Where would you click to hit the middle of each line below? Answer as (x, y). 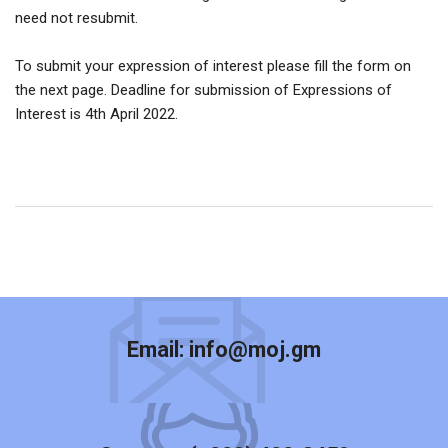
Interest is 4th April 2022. (96, 114)
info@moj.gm (255, 350)
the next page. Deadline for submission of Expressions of (203, 90)
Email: (158, 350)
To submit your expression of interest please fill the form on (213, 66)
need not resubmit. (78, 18)
